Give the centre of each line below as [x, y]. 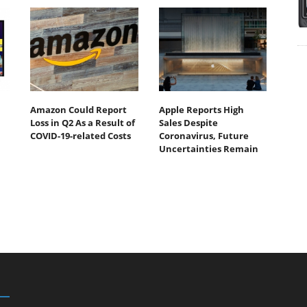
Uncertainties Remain [208, 148]
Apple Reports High [201, 109]
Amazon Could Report [78, 109]
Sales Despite [188, 122]
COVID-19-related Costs [81, 135]
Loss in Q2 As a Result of [83, 122]
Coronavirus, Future [204, 135]
